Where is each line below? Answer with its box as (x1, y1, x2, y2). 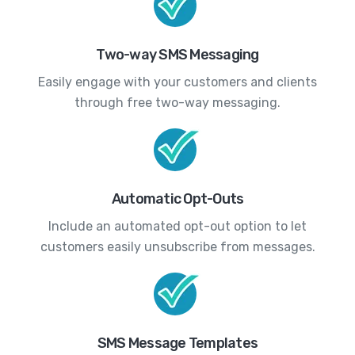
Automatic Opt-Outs (111, 189, 244, 208)
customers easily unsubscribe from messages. (40, 239, 315, 254)
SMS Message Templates (97, 334, 258, 352)
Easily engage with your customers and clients (38, 74, 317, 90)
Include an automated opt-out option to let (48, 218, 307, 234)
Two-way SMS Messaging (96, 45, 259, 63)
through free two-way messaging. (74, 94, 281, 110)
